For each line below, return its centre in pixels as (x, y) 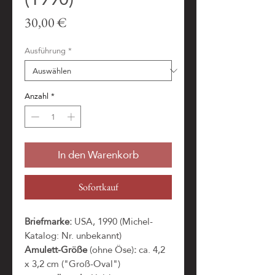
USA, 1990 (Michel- (112, 221)
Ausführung (45, 50)
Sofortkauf (98, 187)
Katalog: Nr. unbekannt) (73, 235)
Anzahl (37, 96)
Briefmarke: (48, 221)
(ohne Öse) (112, 249)
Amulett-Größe (57, 249)
